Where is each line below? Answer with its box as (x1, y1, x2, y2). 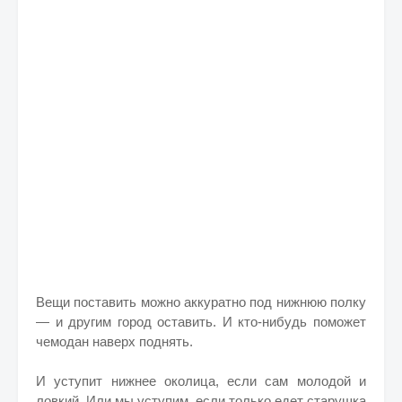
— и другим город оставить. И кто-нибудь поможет (36, 314, 366, 329)
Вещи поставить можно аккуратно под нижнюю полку (36, 294, 366, 310)
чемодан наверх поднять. (36, 334, 193, 349)
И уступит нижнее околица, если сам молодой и (36, 373, 366, 389)
